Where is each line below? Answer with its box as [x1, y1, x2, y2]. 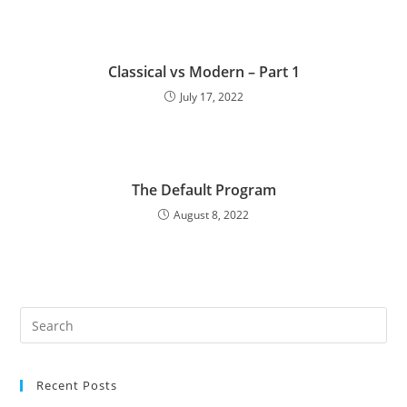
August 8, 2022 [174, 207, 249, 223]
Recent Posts [36, 377, 118, 393]
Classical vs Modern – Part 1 [107, 62, 300, 82]
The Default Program [131, 180, 276, 200]
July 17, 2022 [179, 89, 243, 104]
